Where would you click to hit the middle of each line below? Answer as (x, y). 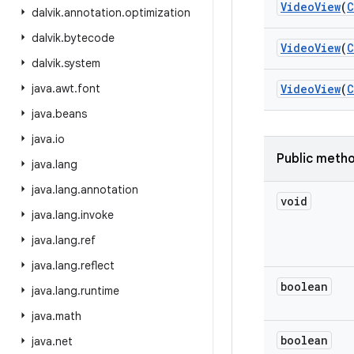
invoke (97, 215)
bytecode (89, 38)
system (82, 63)
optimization (158, 13)
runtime (100, 291)
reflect (98, 265)
